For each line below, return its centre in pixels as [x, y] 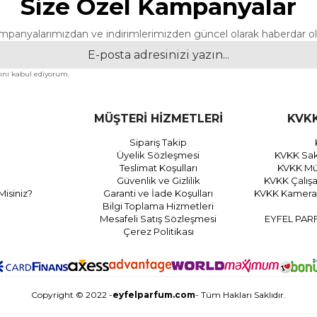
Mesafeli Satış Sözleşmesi [158, 218]
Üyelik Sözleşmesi [158, 155]
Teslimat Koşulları [158, 167]
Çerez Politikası [158, 231]
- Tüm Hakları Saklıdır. [241, 294]
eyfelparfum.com [154, 294]
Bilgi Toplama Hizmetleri [158, 206]
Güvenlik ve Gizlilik [158, 180]
